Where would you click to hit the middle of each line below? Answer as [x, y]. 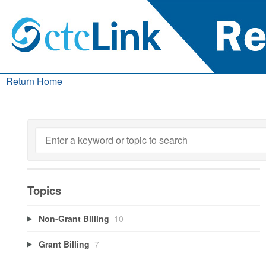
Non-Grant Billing [74, 218]
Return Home [34, 81]
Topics [44, 190]
